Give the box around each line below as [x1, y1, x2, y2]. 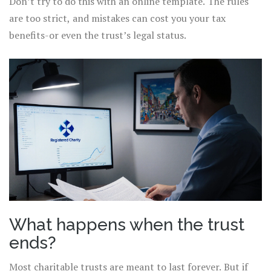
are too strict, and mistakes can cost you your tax [9, 11, 226, 25]
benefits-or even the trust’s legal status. [9, 28, 186, 42]
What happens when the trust [9, 215, 244, 235]
